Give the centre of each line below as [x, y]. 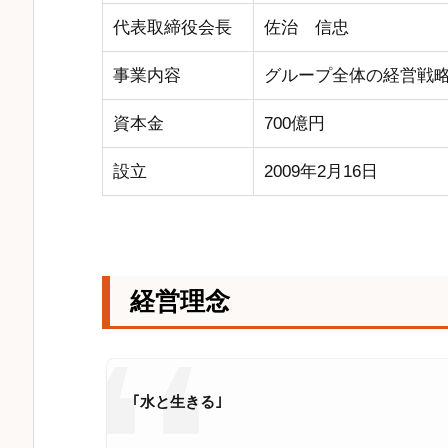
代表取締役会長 [172, 27]
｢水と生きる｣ [177, 401]
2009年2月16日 [321, 171]
